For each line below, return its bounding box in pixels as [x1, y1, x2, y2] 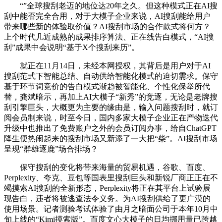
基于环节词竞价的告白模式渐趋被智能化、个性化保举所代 [4, 82, 210, 91]
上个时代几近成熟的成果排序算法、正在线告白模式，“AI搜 [4, 33, 214, 42]
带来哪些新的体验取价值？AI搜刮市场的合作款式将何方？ [4, 22, 211, 31]
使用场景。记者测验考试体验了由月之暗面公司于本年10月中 [4, 205, 218, 214]
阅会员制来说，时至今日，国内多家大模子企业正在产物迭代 [4, 113, 218, 122]
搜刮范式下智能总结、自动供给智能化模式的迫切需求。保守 [4, 72, 218, 81]
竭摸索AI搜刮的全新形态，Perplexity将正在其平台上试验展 [4, 184, 211, 193]
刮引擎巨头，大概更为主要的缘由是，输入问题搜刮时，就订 [4, 103, 218, 112]
